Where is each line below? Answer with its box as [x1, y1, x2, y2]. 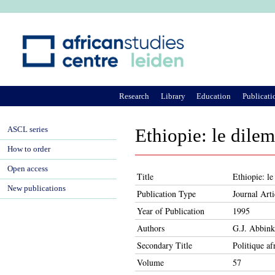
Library [160, 91, 185, 101]
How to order [7, 145, 50, 153]
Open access [7, 165, 48, 173]
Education [196, 91, 231, 101]
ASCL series [7, 125, 48, 134]
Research [119, 91, 150, 101]
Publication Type [137, 188, 196, 199]
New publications [7, 184, 66, 193]
